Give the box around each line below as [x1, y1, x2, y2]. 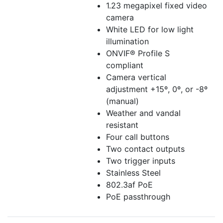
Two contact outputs [106, 144, 185, 154]
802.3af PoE [106, 180, 153, 190]
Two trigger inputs [106, 156, 175, 166]
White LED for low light [106, 24, 194, 35]
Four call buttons [106, 132, 169, 142]
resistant [106, 120, 138, 130]
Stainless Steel [106, 168, 161, 178]
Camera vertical [106, 72, 166, 83]
